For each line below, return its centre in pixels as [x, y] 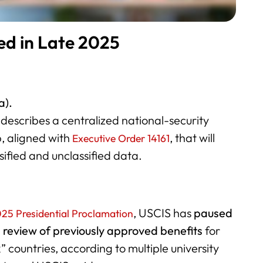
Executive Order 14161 [121, 139]
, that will [193, 138]
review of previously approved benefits [103, 231]
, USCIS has [164, 213]
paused [213, 213]
